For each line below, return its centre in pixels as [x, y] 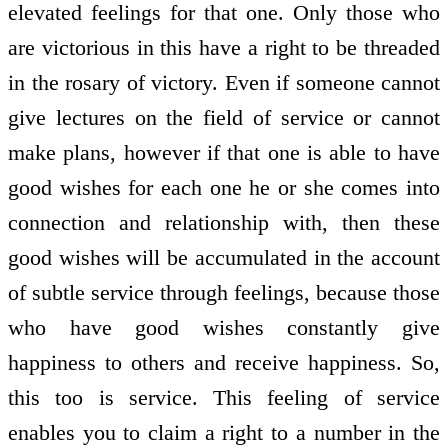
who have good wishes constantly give [224, 327]
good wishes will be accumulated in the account [224, 257]
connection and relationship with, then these [224, 222]
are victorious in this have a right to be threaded [224, 47]
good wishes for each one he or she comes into [224, 187]
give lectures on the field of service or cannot [224, 117]
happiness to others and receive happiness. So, [224, 362]
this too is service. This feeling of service [224, 397]
